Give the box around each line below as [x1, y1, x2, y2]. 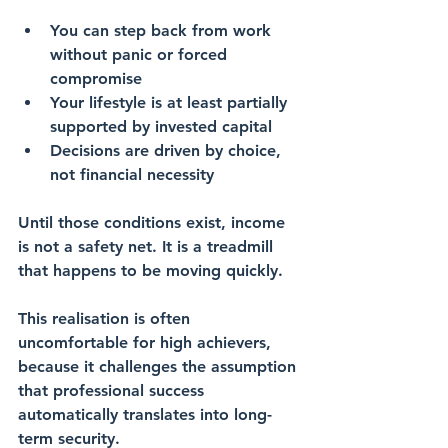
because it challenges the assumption [18, 357, 301, 377]
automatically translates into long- [18, 405, 272, 425]
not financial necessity [50, 165, 214, 185]
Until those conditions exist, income [18, 213, 290, 233]
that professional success [18, 381, 209, 401]
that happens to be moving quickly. [18, 261, 283, 281]
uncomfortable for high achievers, [18, 333, 276, 353]
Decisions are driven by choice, [50, 141, 286, 161]
